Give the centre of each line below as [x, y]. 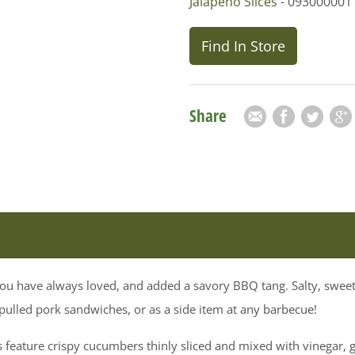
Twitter [319, 115]
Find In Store [243, 46]
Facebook [298, 115]
